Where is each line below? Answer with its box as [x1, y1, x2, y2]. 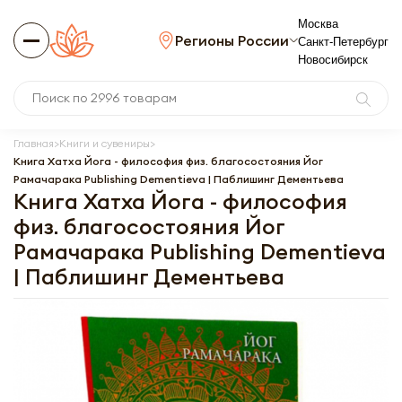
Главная [13, 136, 54, 150]
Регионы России [175, 31, 289, 49]
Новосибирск [298, 53, 368, 66]
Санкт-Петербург [298, 35, 389, 48]
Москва [298, 17, 338, 31]
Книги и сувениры [59, 136, 150, 150]
